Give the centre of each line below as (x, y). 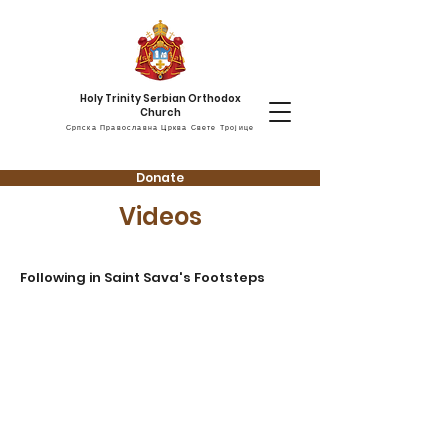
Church (160, 112)
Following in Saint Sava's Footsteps (142, 277)
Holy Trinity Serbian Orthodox (160, 98)
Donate (160, 177)
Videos (160, 216)
